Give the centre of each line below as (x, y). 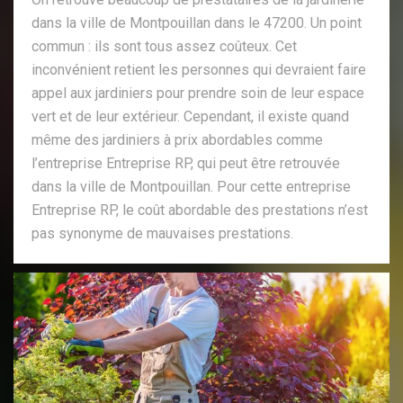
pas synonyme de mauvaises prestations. (162, 233)
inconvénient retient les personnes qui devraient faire (199, 69)
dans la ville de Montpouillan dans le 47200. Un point (197, 22)
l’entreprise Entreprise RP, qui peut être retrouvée (186, 163)
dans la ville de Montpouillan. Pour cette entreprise (191, 186)
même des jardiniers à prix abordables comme (177, 139)
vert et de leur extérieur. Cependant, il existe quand (190, 116)
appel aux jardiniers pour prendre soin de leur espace (198, 93)
